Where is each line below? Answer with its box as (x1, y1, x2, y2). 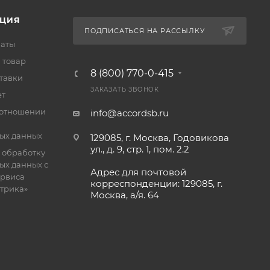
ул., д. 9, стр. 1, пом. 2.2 (90, 143, 189, 155)
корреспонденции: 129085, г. (90, 178, 222, 189)
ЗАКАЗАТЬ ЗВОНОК (90, 86, 159, 93)
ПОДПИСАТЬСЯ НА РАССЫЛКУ (84, 27, 205, 35)
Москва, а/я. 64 (90, 189, 159, 201)
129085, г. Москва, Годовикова (90, 132, 229, 143)
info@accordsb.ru (90, 107, 169, 119)
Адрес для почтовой (90, 166, 186, 178)
